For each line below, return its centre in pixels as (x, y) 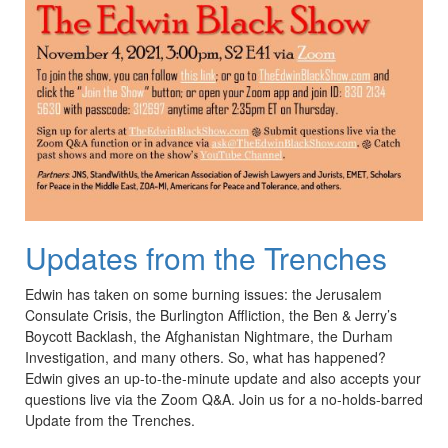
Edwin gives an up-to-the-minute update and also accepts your (223, 377)
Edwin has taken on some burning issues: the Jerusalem (203, 293)
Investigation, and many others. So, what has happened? (205, 356)
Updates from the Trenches (206, 257)
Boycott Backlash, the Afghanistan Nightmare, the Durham (209, 335)
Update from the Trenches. (110, 419)
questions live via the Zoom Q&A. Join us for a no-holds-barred (224, 398)
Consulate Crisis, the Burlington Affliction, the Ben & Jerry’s (211, 314)
